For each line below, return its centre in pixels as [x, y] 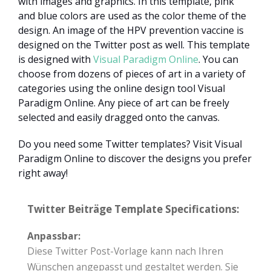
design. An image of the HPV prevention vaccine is [131, 31]
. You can [218, 60]
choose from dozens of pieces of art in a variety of [132, 74]
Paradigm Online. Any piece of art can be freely [124, 103]
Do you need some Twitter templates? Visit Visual [130, 144]
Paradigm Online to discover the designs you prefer [135, 159]
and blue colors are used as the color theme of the [132, 16]
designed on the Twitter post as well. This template [134, 45]
